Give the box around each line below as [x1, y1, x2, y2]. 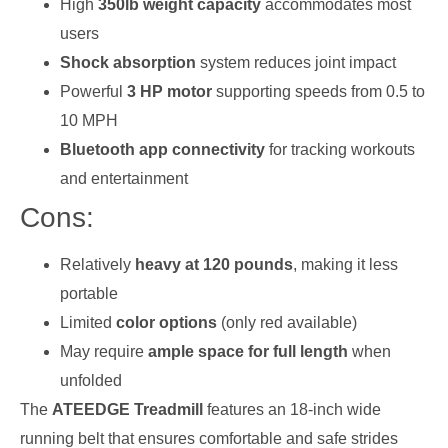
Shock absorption [60, 54, 196, 72]
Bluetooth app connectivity [60, 141, 265, 159]
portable [60, 285, 118, 303]
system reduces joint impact [196, 54, 396, 72]
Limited [60, 314, 116, 332]
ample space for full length [148, 343, 348, 361]
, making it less [293, 256, 398, 274]
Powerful [60, 83, 127, 101]
